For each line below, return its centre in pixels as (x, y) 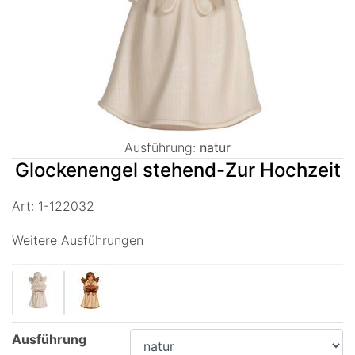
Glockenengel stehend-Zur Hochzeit (177, 170)
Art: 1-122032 (53, 206)
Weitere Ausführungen (78, 240)
